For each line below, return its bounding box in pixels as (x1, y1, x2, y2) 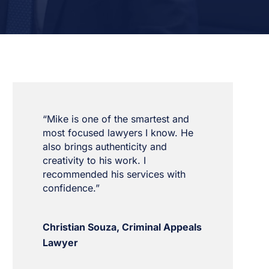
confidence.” (42, 182, 100, 194)
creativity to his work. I (42, 154, 146, 166)
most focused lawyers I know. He (42, 127, 193, 139)
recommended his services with (42, 168, 186, 180)
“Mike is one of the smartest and (42, 113, 189, 125)
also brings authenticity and (42, 141, 167, 153)
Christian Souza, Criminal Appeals (42, 221, 202, 233)
